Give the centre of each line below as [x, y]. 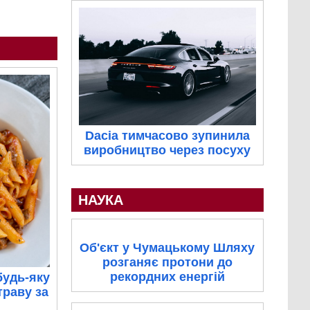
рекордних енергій [167, 277]
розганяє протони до [167, 263]
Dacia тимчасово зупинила [167, 136]
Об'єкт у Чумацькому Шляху [167, 248]
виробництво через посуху [167, 151]
